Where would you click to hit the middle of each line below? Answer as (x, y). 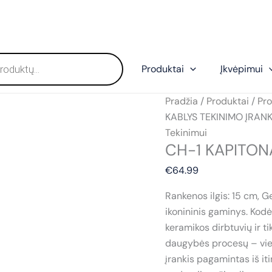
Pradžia (182, 101)
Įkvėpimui (241, 69)
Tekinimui (186, 133)
